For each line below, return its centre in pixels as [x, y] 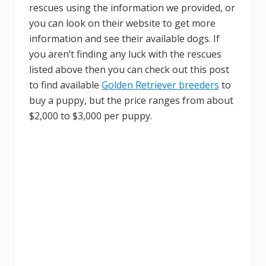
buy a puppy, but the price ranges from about [131, 100]
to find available [65, 85]
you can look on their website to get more [122, 23]
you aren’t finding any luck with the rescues [125, 54]
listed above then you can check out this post [129, 69]
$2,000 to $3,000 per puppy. [91, 115]
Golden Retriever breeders [160, 85]
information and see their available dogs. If [124, 38]
